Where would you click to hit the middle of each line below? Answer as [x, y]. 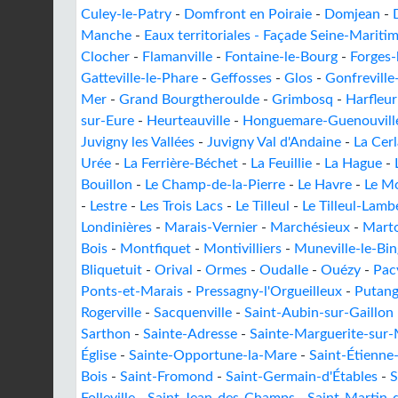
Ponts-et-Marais [132, 291]
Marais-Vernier [211, 227]
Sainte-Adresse [190, 334]
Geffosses [241, 78]
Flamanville [177, 57]
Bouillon [107, 185]
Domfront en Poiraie [248, 14]
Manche [106, 36]
